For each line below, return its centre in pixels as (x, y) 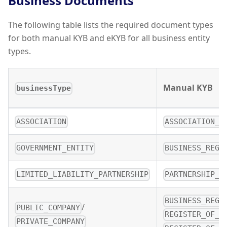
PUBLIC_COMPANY (48, 208)
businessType (44, 88)
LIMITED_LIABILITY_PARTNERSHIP (83, 175)
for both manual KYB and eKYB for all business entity (109, 38)
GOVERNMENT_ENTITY (55, 148)
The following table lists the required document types (111, 25)
